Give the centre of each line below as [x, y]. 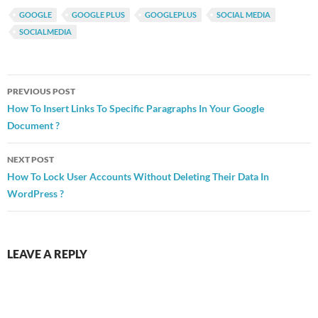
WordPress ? [35, 194]
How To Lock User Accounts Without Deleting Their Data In [138, 177]
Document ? [33, 126]
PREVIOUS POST [41, 92]
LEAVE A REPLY [47, 254]
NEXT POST [31, 160]
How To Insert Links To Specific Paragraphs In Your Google [136, 109]
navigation [50, 111]
